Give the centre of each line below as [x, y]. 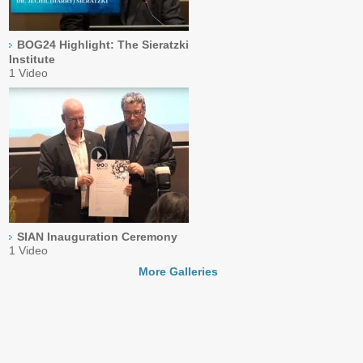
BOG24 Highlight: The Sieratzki [103, 45]
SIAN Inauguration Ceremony [98, 237]
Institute [32, 59]
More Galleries [178, 271]
